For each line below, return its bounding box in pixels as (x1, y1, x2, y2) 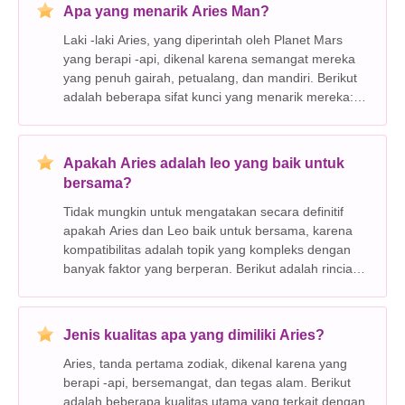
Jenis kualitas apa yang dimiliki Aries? (63, 326, 325, 343)
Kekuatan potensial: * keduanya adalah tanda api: (63, 298, 180, 314)
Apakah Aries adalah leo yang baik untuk (63, 155, 344, 171)
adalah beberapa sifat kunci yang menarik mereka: (63, 89, 353, 104)
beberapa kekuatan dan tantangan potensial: (63, 279, 320, 295)
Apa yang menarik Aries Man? (63, 3, 269, 19)
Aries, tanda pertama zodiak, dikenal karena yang (63, 355, 319, 371)
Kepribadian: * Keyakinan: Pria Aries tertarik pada (63, 108, 139, 123)
